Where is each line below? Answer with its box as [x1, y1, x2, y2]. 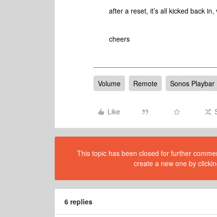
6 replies [64, 197, 93, 206]
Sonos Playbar [170, 78, 215, 88]
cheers [109, 34, 132, 44]
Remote [133, 78, 157, 88]
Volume [98, 78, 121, 88]
